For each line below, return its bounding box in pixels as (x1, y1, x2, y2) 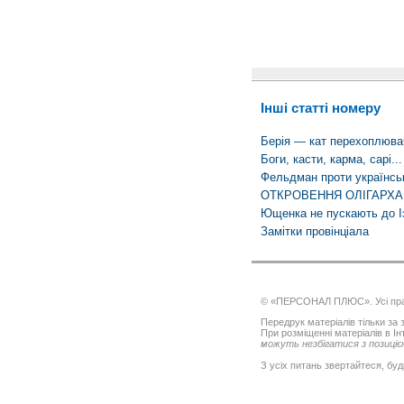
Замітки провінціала (260, 225, 369, 239)
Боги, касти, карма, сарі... (260, 152, 402, 167)
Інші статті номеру (260, 99, 381, 115)
